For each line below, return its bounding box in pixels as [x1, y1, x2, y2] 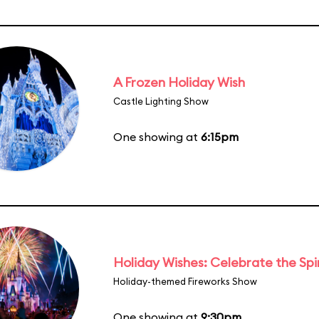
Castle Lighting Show [113, 95, 209, 107]
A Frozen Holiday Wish [113, 73, 245, 90]
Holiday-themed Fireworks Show [113, 275, 257, 287]
